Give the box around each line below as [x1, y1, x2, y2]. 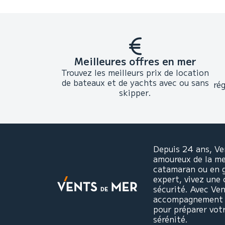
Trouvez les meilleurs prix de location [61, 66, 209, 78]
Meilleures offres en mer [74, 54, 196, 68]
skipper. [119, 86, 152, 98]
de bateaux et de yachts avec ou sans [61, 76, 209, 88]
